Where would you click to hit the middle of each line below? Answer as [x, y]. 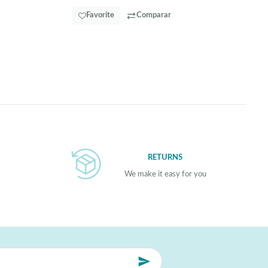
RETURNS [165, 158]
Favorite [100, 16]
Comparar [154, 16]
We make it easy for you [165, 174]
